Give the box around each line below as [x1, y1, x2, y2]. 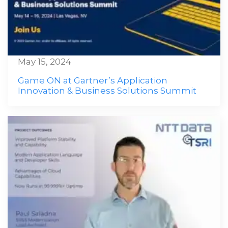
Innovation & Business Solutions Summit [18, 85, 196, 96]
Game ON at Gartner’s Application [18, 75, 167, 85]
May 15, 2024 [18, 56, 71, 67]
